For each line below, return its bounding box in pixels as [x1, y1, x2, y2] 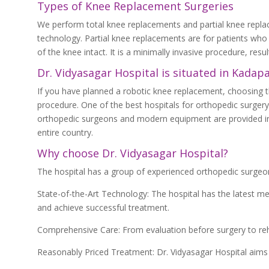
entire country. [37, 127, 93, 138]
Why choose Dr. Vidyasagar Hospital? [37, 146, 228, 160]
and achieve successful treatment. [37, 202, 169, 213]
